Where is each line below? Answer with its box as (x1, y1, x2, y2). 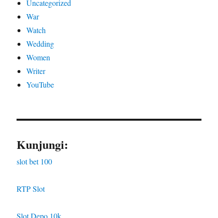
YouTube (26, 79, 54, 90)
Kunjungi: (17, 135, 69, 153)
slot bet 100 (17, 156, 53, 166)
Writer (26, 65, 46, 76)
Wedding (26, 38, 54, 49)
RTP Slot (17, 183, 45, 194)
